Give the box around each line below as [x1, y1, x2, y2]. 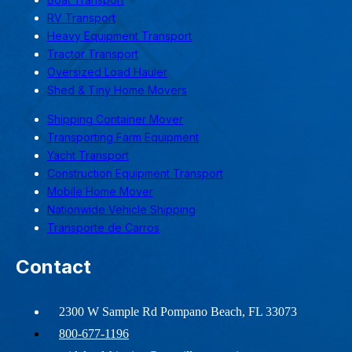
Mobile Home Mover [47, 184, 153, 198]
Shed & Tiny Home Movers [47, 82, 187, 97]
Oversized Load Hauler [47, 64, 167, 79]
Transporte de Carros [47, 220, 159, 234]
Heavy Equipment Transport [47, 28, 192, 42]
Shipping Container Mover [47, 112, 183, 126]
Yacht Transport [47, 148, 129, 162]
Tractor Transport [47, 46, 138, 60]
